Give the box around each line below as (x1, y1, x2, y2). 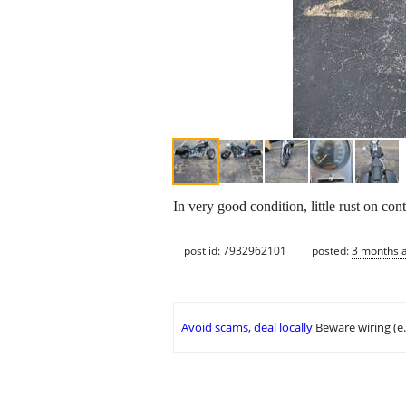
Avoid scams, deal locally (181, 319, 313, 336)
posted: (312, 242, 352, 258)
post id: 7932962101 (184, 242, 286, 258)
